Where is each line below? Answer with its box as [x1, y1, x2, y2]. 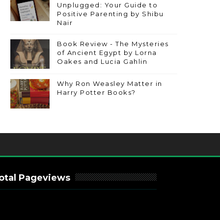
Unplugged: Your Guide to [57, 1, 158, 9]
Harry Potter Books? [57, 88, 136, 97]
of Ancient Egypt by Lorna [57, 49, 157, 57]
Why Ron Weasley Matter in [57, 80, 163, 88]
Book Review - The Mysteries [57, 40, 169, 48]
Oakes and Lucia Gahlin [57, 57, 147, 66]
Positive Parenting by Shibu [57, 10, 164, 18]
